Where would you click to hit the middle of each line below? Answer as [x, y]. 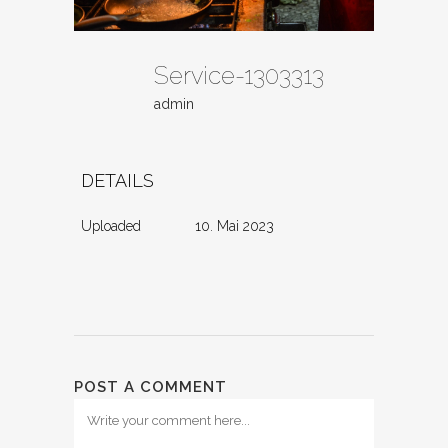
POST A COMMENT [150, 387]
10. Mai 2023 [235, 226]
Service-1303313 [245, 76]
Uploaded [111, 226]
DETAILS [117, 181]
